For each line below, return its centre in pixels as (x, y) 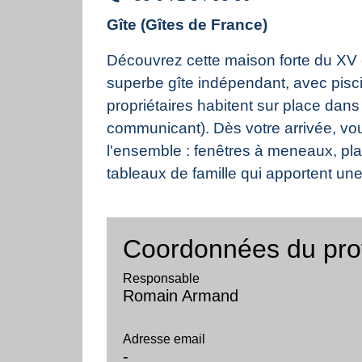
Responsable (161, 278)
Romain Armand (181, 295)
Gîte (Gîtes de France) (187, 24)
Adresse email (164, 339)
